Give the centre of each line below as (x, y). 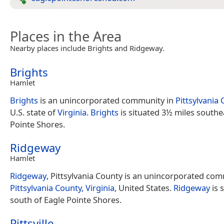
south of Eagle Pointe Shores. (66, 200)
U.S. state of (34, 112)
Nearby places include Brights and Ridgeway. (87, 48)
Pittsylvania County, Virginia (62, 188)
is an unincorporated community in (107, 100)
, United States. (144, 188)
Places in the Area (66, 36)
